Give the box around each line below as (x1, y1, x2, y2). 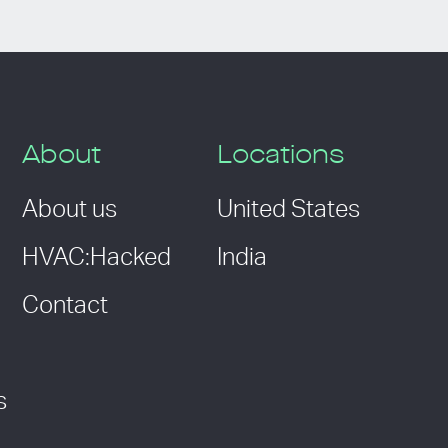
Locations (216, 143, 344, 170)
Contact (21, 294, 108, 319)
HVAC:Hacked (21, 246, 171, 271)
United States (216, 198, 360, 223)
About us (21, 198, 117, 223)
